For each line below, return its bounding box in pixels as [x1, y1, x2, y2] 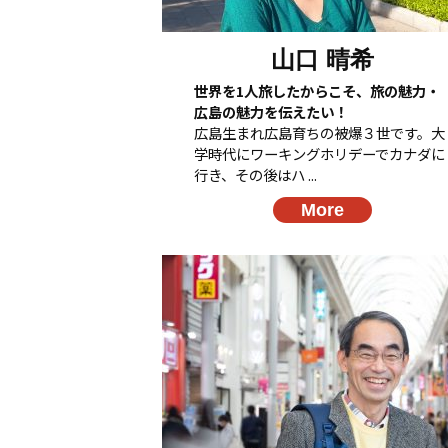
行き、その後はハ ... [194, 163, 317, 185]
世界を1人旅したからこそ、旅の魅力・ [194, 79, 440, 101]
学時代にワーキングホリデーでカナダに [194, 142, 445, 164]
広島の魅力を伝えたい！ [194, 100, 348, 122]
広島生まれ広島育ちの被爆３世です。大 [194, 121, 445, 143]
